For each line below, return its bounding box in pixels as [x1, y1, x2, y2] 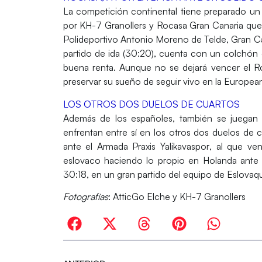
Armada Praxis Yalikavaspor [96, 140, 210, 152]
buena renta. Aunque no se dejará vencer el [63, 61, 254, 74]
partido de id [63, 47, 115, 60]
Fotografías [63, 190, 108, 202]
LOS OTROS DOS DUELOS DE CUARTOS [63, 98, 240, 110]
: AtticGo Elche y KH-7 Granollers [108, 190, 246, 202]
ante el [63, 140, 97, 152]
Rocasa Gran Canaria [156, 19, 247, 32]
